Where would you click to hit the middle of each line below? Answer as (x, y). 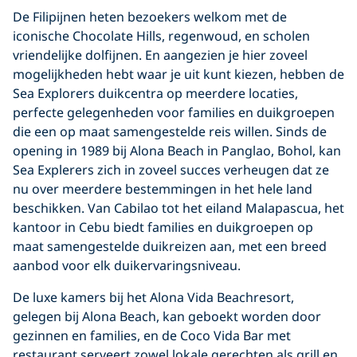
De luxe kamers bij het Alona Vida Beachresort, (153, 297)
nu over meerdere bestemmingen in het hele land (163, 188)
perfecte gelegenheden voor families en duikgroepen (174, 112)
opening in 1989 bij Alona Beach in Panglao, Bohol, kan (177, 150)
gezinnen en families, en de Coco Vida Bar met (152, 335)
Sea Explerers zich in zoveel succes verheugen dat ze (171, 169)
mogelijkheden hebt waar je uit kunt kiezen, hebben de (178, 74)
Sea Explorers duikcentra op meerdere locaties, (155, 93)
